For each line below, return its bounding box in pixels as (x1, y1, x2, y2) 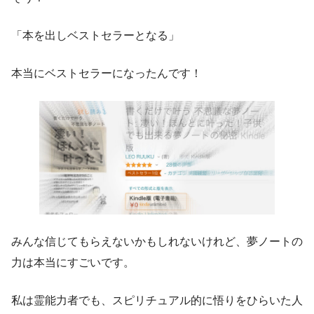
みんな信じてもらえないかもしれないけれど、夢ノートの (11, 235, 303, 248)
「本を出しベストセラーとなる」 (11, 29, 179, 42)
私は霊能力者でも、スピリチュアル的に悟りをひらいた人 (11, 294, 303, 307)
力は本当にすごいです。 (11, 257, 135, 269)
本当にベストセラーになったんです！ (11, 67, 202, 80)
